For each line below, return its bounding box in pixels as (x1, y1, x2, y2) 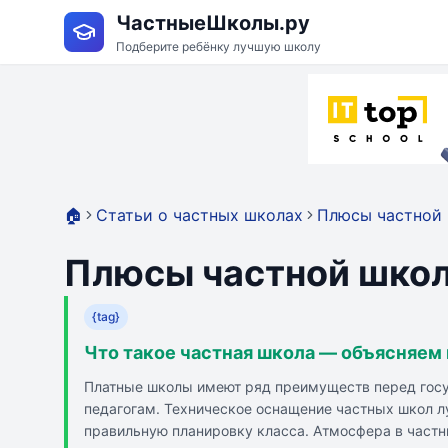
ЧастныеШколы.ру (116, 11, 310, 35)
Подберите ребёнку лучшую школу (116, 39, 321, 54)
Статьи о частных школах (96, 205, 303, 225)
